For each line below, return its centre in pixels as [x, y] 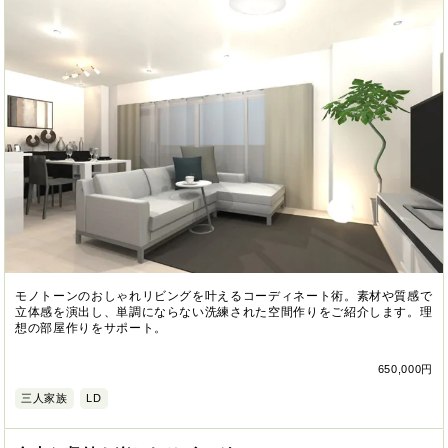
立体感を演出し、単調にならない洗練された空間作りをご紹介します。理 [224, 311]
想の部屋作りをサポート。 [91, 327]
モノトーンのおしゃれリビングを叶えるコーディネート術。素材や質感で [224, 295]
